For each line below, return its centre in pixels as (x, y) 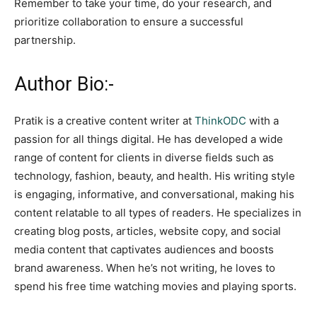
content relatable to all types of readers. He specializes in (158, 212)
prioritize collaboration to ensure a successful (129, 21)
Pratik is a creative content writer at (104, 120)
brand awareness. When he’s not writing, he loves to (145, 267)
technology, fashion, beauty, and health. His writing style (155, 175)
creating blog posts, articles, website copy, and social (148, 231)
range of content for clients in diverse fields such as (144, 157)
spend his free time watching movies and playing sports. (155, 286)
